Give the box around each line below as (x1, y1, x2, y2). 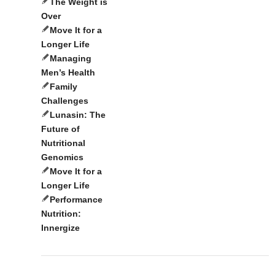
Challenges (41, 96, 88, 106)
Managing (50, 53, 91, 64)
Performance (50, 195, 103, 205)
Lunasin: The (50, 110, 106, 120)
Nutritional (41, 138, 85, 149)
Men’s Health (41, 68, 95, 78)
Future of (41, 124, 80, 134)
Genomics (41, 152, 83, 163)
